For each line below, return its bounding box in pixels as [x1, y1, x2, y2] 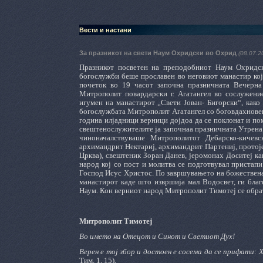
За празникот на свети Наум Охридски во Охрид [79, 49, 238, 56]
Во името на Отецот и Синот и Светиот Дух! [79, 232, 235, 241]
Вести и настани [79, 26, 131, 33]
